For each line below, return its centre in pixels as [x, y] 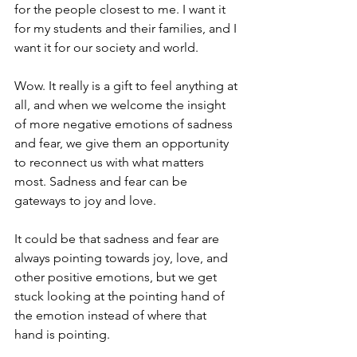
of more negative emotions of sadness [125, 124]
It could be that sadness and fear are [118, 239]
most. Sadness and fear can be [102, 181]
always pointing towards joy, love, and [123, 258]
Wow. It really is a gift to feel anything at [127, 86]
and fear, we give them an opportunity [123, 143]
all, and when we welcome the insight [122, 105]
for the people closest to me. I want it [122, 9]
